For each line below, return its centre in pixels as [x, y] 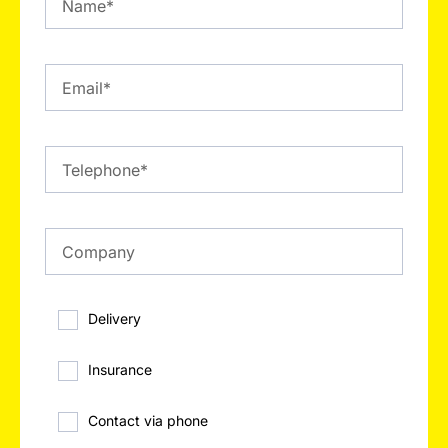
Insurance [120, 370]
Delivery [114, 319]
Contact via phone [148, 421]
